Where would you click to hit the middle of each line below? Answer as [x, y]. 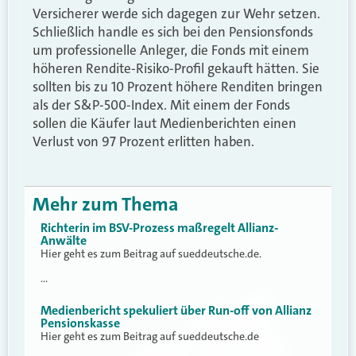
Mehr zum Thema [106, 205]
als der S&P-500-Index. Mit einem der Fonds [161, 105]
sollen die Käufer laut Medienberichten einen [164, 124]
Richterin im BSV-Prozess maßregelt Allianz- [159, 228]
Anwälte [64, 241]
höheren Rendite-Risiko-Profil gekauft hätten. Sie [176, 69]
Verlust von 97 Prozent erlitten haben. [143, 142]
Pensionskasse [80, 323]
